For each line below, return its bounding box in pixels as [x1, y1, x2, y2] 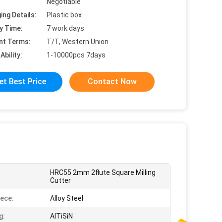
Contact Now [87, 77, 137, 86]
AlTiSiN [50, 212, 73, 220]
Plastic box [47, 11, 82, 19]
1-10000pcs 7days [47, 51, 106, 59]
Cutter [50, 176, 71, 184]
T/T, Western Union [47, 38, 109, 46]
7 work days [47, 24, 84, 32]
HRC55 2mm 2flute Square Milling [50, 168, 156, 176]
